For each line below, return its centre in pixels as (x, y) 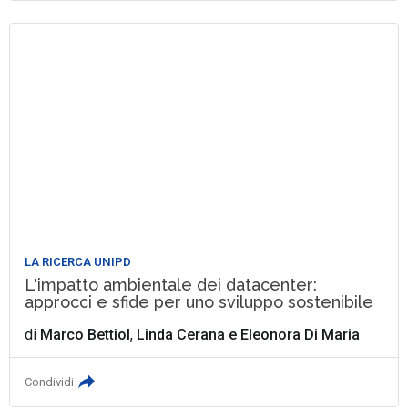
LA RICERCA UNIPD (78, 261)
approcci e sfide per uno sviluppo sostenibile (199, 301)
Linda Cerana (181, 334)
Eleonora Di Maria (301, 334)
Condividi (50, 382)
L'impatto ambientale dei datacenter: (171, 284)
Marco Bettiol (86, 334)
